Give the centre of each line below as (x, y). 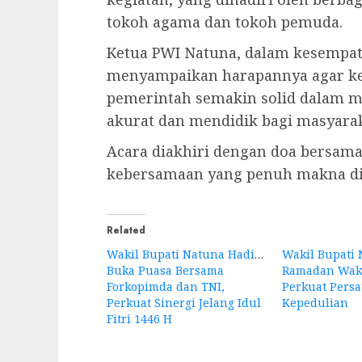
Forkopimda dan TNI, (166, 287)
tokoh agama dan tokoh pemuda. (225, 22)
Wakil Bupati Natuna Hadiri (185, 255)
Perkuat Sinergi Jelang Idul (184, 303)
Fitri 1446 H (139, 319)
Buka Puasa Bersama (165, 271)
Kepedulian (315, 303)
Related (126, 231)
